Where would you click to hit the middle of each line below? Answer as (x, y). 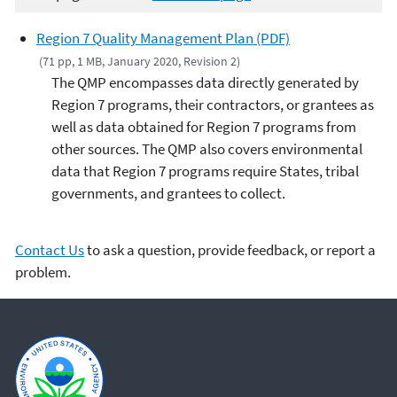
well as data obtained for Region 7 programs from (204, 127)
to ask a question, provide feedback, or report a (230, 249)
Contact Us (50, 249)
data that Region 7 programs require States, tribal (205, 171)
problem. (43, 272)
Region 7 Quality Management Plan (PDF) (163, 39)
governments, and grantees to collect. (168, 194)
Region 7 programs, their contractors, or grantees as (213, 105)
